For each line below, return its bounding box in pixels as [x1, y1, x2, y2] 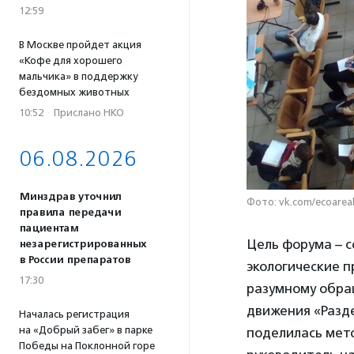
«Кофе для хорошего [19, 55, 122, 66]
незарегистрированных [19, 238, 146, 250]
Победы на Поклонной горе [19, 340, 155, 352]
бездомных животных [19, 86, 130, 98]
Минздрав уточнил [19, 190, 122, 203]
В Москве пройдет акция [19, 39, 141, 51]
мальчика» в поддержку [19, 70, 137, 82]
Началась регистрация [19, 308, 130, 320]
